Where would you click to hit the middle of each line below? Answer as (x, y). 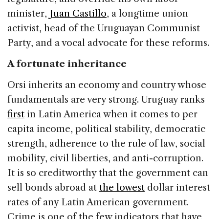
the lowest (122, 188)
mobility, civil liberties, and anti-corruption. (105, 158)
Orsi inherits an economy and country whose (107, 85)
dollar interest (177, 188)
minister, (28, 14)
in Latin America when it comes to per (111, 114)
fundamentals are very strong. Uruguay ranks (106, 100)
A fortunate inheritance (67, 64)
